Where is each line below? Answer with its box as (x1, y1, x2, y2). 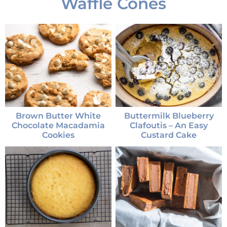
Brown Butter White (16, 110, 101, 121)
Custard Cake (141, 130, 197, 140)
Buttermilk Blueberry (124, 110, 214, 121)
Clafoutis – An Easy (130, 120, 208, 130)
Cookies (42, 130, 74, 140)
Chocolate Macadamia (12, 120, 105, 130)
